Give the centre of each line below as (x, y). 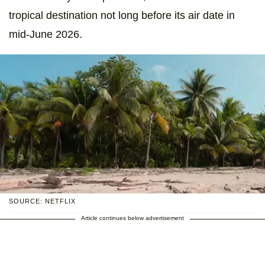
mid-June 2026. (46, 35)
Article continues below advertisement (132, 218)
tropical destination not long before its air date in (122, 16)
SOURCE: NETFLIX (42, 201)
